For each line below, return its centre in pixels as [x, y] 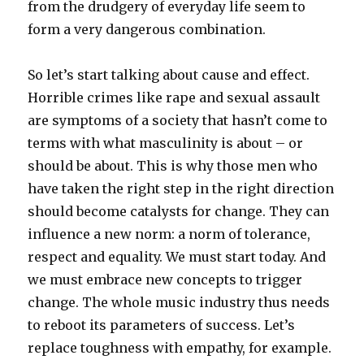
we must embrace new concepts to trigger [165, 279]
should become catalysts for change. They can [179, 211]
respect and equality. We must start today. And [177, 256]
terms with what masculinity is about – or [166, 143]
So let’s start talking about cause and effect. [169, 74]
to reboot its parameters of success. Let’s [162, 325]
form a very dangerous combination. [147, 29]
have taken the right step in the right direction [181, 188]
